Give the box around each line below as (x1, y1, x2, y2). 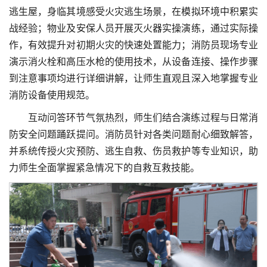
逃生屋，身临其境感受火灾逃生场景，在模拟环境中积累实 (9, 7, 258, 17)
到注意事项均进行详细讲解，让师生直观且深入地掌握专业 (9, 73, 258, 84)
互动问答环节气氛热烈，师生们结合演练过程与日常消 (28, 113, 258, 123)
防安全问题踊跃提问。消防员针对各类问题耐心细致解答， (9, 129, 258, 140)
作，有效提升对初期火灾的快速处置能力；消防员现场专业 (9, 40, 258, 51)
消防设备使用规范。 (9, 90, 95, 101)
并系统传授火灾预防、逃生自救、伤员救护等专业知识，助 (9, 146, 258, 157)
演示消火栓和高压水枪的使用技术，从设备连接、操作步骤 (9, 57, 258, 67)
